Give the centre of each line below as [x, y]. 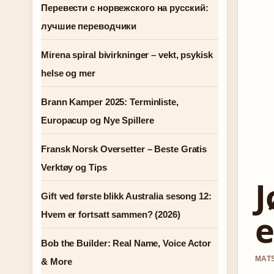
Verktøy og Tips [74, 167]
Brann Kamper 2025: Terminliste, [110, 102]
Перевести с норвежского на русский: [125, 8]
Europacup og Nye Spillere [98, 120]
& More [57, 261]
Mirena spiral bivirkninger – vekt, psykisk [127, 55]
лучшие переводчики [89, 26]
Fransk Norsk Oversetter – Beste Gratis [124, 149]
